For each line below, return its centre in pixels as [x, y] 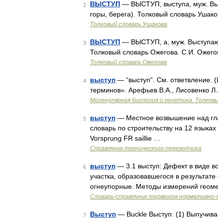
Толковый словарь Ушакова [129, 24]
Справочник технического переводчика [146, 148]
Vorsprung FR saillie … [125, 138]
